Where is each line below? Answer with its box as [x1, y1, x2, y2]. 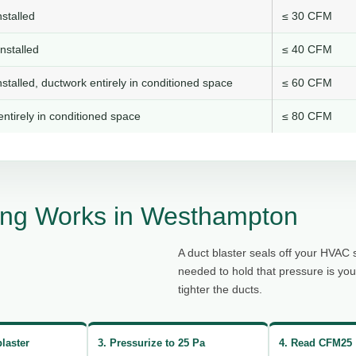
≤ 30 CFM [282, 10, 332, 23]
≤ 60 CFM [282, 76, 332, 90]
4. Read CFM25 [279, 336, 353, 349]
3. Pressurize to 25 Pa [97, 336, 205, 349]
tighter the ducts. [178, 283, 262, 296]
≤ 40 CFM [282, 43, 332, 56]
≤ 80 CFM [282, 110, 332, 123]
